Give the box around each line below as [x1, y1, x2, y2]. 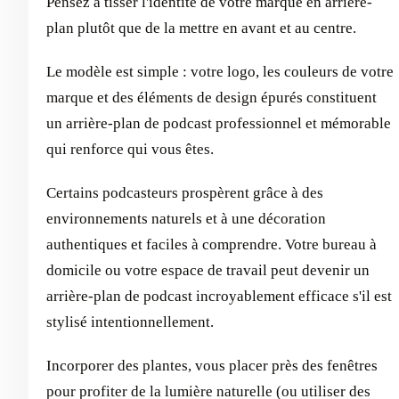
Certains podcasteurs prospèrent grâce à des [46, 183, 323, 201]
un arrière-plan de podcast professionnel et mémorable [46, 114, 391, 132]
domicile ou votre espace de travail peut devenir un [46, 261, 370, 279]
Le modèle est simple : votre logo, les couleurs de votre [46, 62, 394, 80]
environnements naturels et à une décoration [46, 209, 326, 227]
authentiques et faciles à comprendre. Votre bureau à [46, 235, 377, 253]
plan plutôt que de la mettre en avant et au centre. [46, 19, 356, 37]
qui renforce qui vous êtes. [46, 140, 214, 158]
